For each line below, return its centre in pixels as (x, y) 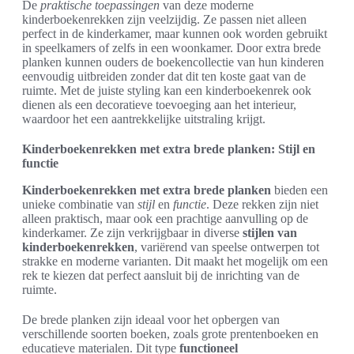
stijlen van (270, 233)
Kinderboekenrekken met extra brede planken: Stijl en (169, 149)
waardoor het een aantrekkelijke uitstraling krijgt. (144, 119)
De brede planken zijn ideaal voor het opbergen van (151, 320)
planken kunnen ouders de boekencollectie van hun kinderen (173, 62)
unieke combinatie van (80, 204)
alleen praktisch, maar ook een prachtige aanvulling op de (165, 218)
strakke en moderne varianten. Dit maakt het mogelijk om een (175, 261)
